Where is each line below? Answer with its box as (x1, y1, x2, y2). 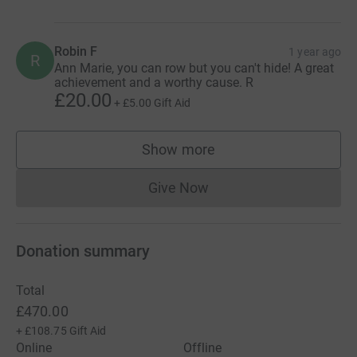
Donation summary (16, 241, 150, 261)
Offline (183, 339, 222, 355)
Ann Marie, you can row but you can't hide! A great (54, 60, 334, 76)
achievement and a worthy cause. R (54, 74, 253, 90)
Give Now (147, 178, 210, 196)
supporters (178, 148, 248, 166)
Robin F (54, 43, 98, 59)
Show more (142, 140, 215, 158)
